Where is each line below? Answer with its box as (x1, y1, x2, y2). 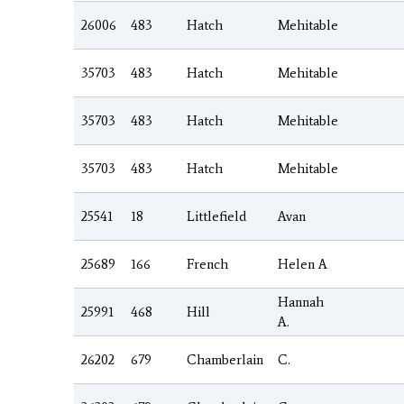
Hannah (278, 293, 324, 310)
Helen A (278, 255, 327, 272)
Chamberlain (187, 351, 263, 368)
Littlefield (187, 207, 246, 225)
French (187, 255, 228, 272)
